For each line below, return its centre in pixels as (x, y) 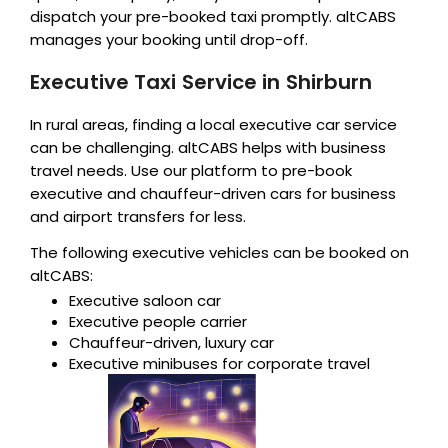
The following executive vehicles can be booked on (219, 252)
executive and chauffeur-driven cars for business (213, 193)
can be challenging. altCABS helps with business (208, 147)
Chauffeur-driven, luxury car (171, 342)
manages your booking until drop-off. (169, 39)
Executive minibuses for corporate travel (219, 363)
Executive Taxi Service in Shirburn (201, 81)
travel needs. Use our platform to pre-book (191, 170)
